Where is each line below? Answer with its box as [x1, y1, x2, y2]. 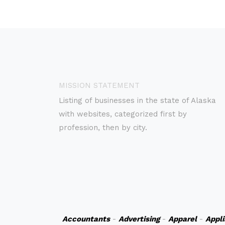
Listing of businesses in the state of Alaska [59, 96, 216, 105]
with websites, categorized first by [59, 109, 187, 119]
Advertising [118, 214, 160, 223]
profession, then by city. [59, 123, 147, 132]
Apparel [168, 214, 197, 223]
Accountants [62, 214, 110, 223]
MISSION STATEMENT [59, 81, 140, 90]
